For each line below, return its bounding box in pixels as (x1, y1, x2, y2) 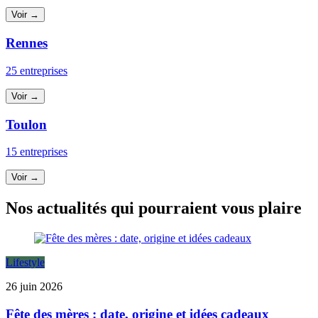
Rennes (6, 35, 48, 51)
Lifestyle (6, 256, 45, 269)
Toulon (6, 116, 47, 132)
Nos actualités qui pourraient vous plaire (6, 199, 302, 218)
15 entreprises (6, 146, 67, 158)
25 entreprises (6, 64, 67, 77)
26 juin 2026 (6, 280, 62, 293)
